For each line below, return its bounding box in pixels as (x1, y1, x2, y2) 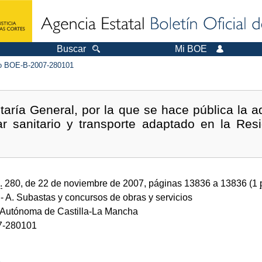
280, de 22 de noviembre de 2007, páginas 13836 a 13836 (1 (2, 178, 260, 188)
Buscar (57, 44, 86, 54)
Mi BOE (175, 44, 207, 54)
